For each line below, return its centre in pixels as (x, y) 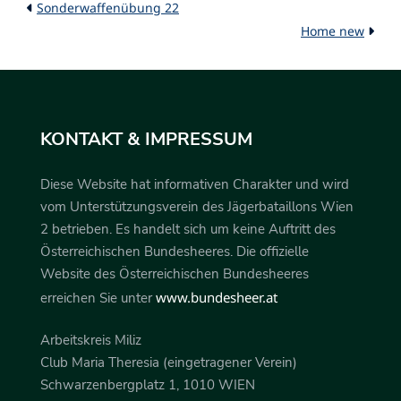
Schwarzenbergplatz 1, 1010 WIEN (148, 385)
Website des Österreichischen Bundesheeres (175, 273)
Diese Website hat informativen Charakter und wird (195, 184)
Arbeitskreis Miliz (91, 341)
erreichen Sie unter (98, 298)
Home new (333, 30)
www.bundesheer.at (217, 297)
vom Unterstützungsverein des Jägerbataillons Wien (197, 206)
